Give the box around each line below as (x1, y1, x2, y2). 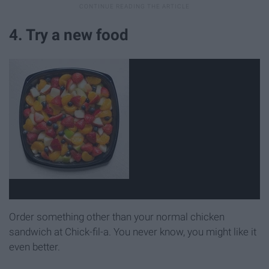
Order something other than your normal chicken (9, 211, 225, 223)
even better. (9, 241, 60, 253)
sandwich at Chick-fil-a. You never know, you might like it (9, 226, 256, 238)
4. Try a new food (9, 26, 128, 44)
